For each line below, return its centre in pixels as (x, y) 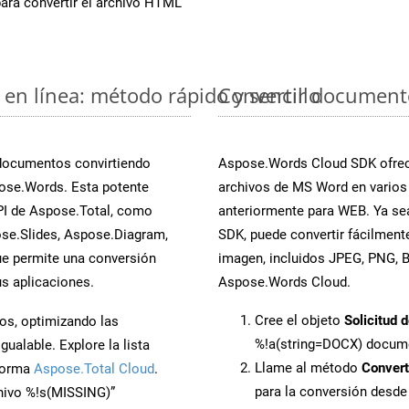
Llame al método (308, 367)
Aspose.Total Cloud (94, 368)
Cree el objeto (299, 320)
